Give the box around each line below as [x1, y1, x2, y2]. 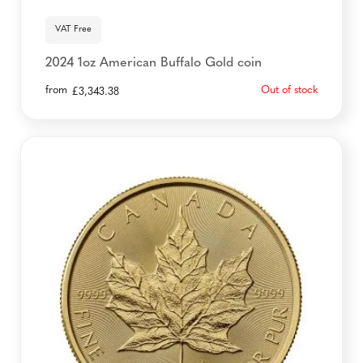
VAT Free [55, 25, 92, 34]
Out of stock [261, 85, 318, 96]
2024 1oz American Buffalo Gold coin [45, 57, 262, 70]
